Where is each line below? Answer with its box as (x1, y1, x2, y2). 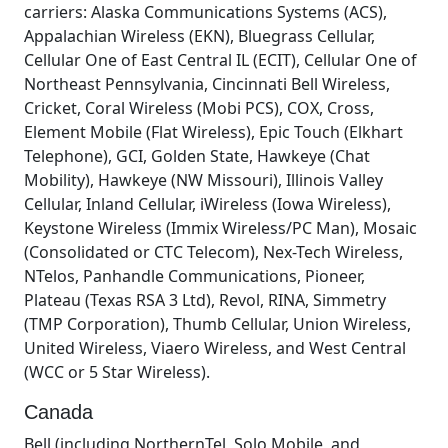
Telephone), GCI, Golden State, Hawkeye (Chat (24, 144, 370, 167)
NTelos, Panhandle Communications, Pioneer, (24, 264, 365, 287)
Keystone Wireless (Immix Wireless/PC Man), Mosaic (24, 216, 417, 239)
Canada (24, 400, 93, 423)
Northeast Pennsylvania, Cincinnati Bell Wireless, (24, 72, 390, 95)
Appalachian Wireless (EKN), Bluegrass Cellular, (24, 24, 375, 47)
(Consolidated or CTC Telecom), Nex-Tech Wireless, (24, 240, 403, 263)
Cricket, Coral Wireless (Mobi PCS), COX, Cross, (24, 96, 374, 119)
